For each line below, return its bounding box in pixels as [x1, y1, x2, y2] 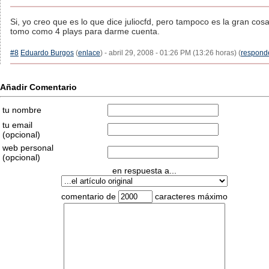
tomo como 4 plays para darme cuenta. [10, 26, 160, 36]
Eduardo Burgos [20, 49, 74, 57]
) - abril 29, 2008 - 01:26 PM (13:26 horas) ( [100, 49, 241, 57]
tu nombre [2, 105, 41, 115]
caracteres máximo [152, 192, 228, 201]
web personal [2, 143, 53, 153]
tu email [2, 120, 32, 130]
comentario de [61, 192, 118, 201]
